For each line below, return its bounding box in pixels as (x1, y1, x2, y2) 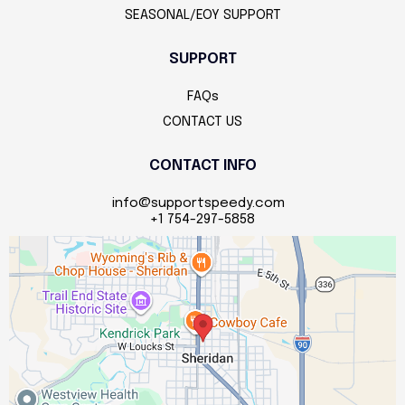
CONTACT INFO (148, 158, 257, 174)
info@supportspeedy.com (111, 196, 285, 211)
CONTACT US (163, 115, 242, 129)
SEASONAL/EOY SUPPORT (124, 8, 281, 23)
